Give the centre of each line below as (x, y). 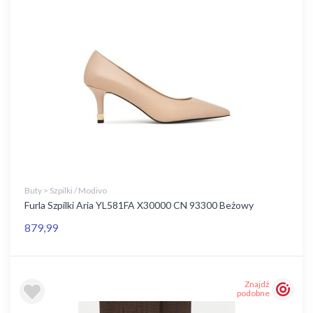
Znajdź (257, 284)
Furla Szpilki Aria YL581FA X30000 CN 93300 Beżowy (139, 205)
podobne (253, 293)
